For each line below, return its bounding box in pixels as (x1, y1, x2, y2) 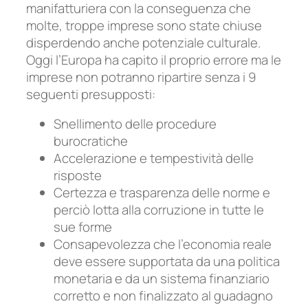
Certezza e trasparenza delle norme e (54, 184, 270, 202)
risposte (54, 166, 102, 185)
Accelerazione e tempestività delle (54, 149, 254, 168)
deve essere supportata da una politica (54, 252, 280, 271)
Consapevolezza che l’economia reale (54, 235, 272, 254)
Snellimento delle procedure (54, 115, 217, 133)
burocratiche (54, 132, 128, 151)
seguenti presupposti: (26, 85, 155, 103)
